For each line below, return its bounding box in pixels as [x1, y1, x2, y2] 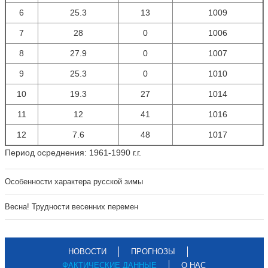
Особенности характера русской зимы [4, 177, 143, 186]
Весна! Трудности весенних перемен [4, 202, 138, 211]
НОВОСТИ [68, 247, 106, 256]
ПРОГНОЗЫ [131, 247, 175, 256]
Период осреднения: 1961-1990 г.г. [4, 148, 141, 157]
